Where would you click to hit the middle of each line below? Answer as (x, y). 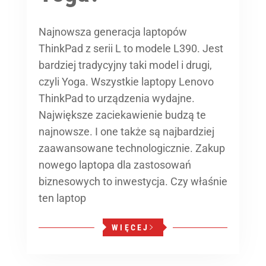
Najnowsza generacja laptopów (113, 32)
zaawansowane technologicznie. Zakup (132, 148)
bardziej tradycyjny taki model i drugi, (125, 65)
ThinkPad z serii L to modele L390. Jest (131, 48)
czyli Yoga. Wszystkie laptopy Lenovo (126, 82)
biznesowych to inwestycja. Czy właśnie (133, 181)
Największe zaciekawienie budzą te (122, 115)
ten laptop (62, 198)
